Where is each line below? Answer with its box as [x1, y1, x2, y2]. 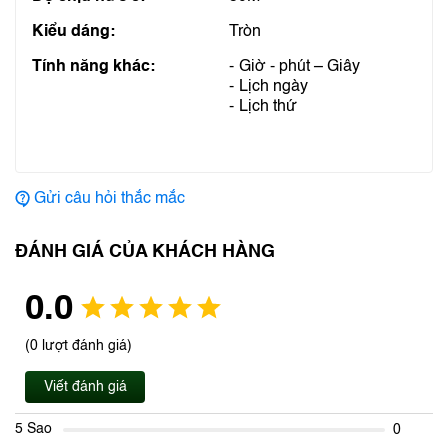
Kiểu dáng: [32, 24, 115, 40]
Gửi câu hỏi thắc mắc [34, 191, 185, 207]
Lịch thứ [239, 99, 297, 115]
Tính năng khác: [32, 59, 155, 75]
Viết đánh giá [43, 380, 127, 394]
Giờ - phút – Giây [239, 59, 360, 75]
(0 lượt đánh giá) [25, 339, 132, 353]
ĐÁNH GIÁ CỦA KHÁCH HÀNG [15, 243, 275, 261]
